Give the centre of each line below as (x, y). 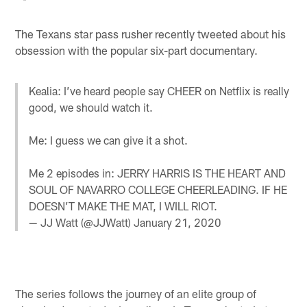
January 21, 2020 (178, 223)
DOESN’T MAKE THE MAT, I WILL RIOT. (123, 206)
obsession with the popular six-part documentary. (137, 50)
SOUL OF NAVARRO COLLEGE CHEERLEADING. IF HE (158, 190)
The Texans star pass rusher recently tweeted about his (151, 34)
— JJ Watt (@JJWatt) (82, 223)
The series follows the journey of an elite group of (136, 293)
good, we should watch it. (91, 108)
